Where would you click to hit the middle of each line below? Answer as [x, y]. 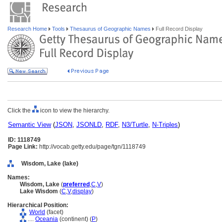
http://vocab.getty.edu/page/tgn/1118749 [92, 147]
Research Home [28, 29]
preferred [76, 184]
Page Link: [23, 147]
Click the [20, 111]
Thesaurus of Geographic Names [110, 29]
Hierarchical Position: [38, 205]
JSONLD [89, 125]
